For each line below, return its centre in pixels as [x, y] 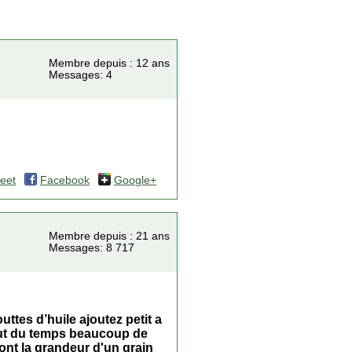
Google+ [135, 180]
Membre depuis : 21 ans [109, 236]
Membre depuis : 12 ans [109, 63]
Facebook [65, 180]
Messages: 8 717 [92, 248]
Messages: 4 [81, 75]
